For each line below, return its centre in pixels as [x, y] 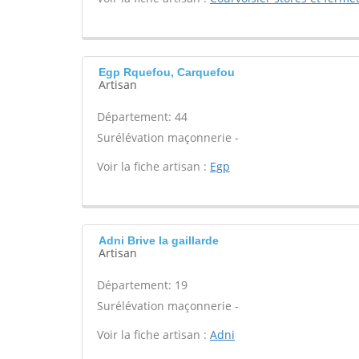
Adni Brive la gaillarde [159, 240]
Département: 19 [142, 285]
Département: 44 [142, 117]
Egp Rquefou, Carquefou [167, 72]
